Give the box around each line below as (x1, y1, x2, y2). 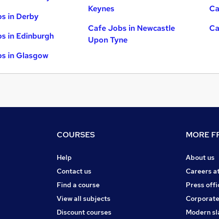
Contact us (57, 166, 91, 175)
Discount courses (57, 207, 111, 217)
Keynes (88, 3, 115, 14)
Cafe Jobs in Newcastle (88, 22, 175, 33)
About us (186, 153, 215, 162)
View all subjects (57, 194, 110, 203)
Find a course (57, 180, 100, 189)
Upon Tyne (88, 34, 128, 45)
